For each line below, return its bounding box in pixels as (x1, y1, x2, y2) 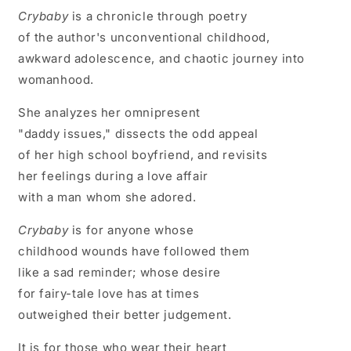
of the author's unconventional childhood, (18, 29, 270, 45)
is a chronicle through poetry (68, 8, 248, 24)
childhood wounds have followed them (18, 243, 250, 259)
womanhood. (18, 71, 94, 87)
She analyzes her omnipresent (18, 104, 201, 120)
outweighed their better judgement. (18, 306, 232, 322)
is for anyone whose (68, 222, 194, 237)
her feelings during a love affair (18, 168, 208, 183)
